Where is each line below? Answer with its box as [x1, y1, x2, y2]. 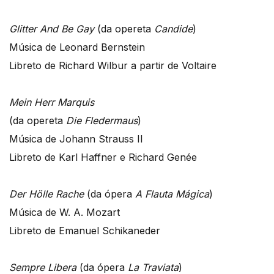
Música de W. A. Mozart [9, 206, 120, 218]
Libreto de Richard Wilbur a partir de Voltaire [9, 59, 217, 72]
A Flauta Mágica [135, 187, 209, 200]
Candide [154, 22, 193, 35]
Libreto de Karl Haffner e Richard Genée [9, 150, 197, 163]
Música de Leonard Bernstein [9, 40, 145, 53]
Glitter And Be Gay [9, 22, 94, 35]
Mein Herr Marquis [9, 95, 94, 108]
